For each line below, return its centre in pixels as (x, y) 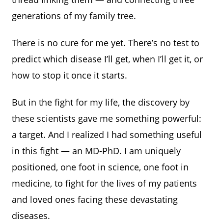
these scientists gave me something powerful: (107, 118)
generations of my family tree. (74, 15)
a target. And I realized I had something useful (107, 134)
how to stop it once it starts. (69, 75)
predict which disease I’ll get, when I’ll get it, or (107, 59)
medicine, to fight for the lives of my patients (104, 183)
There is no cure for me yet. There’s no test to (106, 42)
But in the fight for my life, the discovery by (101, 102)
